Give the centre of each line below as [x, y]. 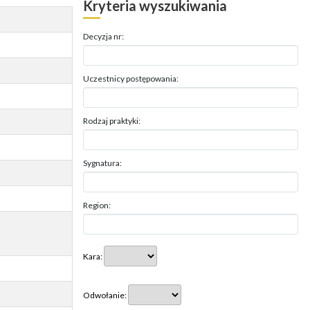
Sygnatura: [102, 163]
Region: [97, 205]
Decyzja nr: [103, 36]
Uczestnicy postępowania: [130, 79]
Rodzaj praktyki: [111, 121]
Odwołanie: [105, 295]
